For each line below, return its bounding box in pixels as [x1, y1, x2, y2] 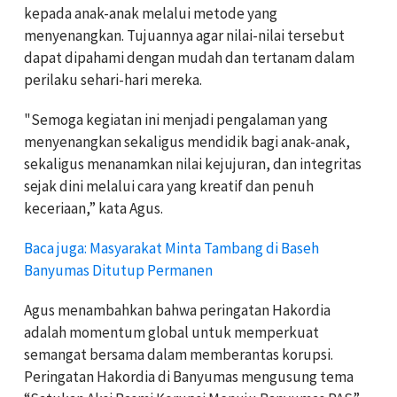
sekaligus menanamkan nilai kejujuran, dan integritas [24, 153, 362, 174]
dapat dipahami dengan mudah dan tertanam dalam [24, 47, 354, 67]
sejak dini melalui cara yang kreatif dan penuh [24, 175, 314, 196]
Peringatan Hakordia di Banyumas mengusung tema [24, 366, 354, 386]
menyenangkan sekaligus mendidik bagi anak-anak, [24, 131, 350, 152]
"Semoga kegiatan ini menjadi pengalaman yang [24, 109, 328, 129]
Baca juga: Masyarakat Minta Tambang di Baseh [24, 237, 319, 258]
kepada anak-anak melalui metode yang [24, 3, 277, 23]
